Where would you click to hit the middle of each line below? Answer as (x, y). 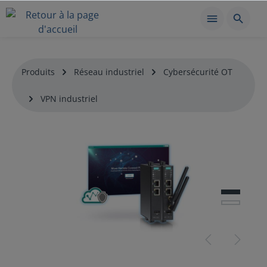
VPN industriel (69, 99)
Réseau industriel (109, 72)
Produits (38, 72)
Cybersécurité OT (198, 72)
